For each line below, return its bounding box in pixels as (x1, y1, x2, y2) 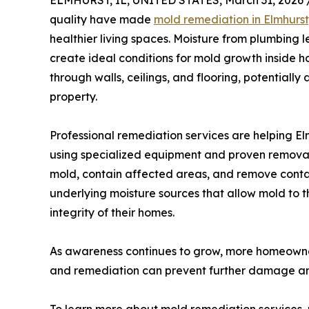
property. (50, 90, 97, 103)
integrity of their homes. (50, 206, 175, 219)
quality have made (50, 12, 154, 26)
